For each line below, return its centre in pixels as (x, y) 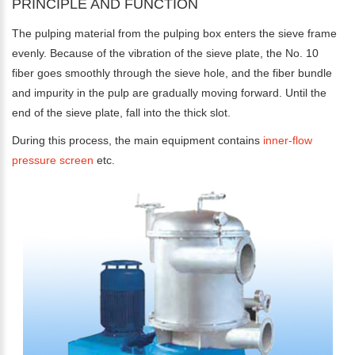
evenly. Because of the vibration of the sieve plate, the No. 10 (165, 53)
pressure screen (53, 160)
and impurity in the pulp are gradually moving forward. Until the (169, 93)
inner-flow (288, 141)
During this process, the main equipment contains (137, 141)
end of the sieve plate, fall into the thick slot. (121, 113)
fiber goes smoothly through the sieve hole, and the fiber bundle (172, 73)
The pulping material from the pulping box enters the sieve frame (174, 34)
